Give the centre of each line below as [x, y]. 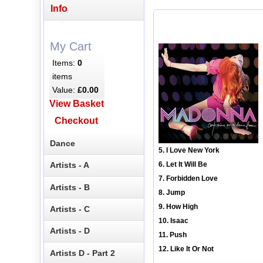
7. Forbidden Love [188, 179]
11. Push [173, 235]
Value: [65, 90]
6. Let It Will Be [183, 165]
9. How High [178, 207]
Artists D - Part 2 [83, 253]
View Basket [76, 104]
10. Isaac [173, 221]
